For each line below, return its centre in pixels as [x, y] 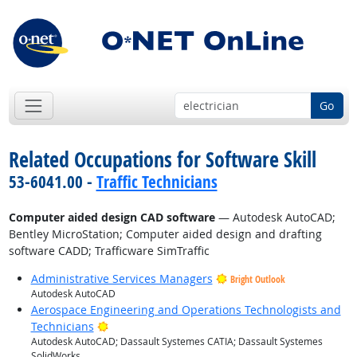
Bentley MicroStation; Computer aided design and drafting [165, 234]
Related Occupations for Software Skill [162, 160]
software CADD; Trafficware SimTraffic [109, 251]
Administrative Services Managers [122, 279]
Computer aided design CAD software [112, 218]
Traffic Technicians [157, 182]
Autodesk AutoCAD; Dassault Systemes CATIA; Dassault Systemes [177, 342]
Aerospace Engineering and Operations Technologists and [186, 310]
